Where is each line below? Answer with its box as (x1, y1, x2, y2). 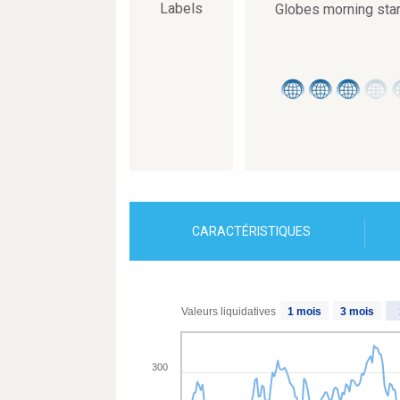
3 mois (340, 304, 374, 318)
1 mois (287, 304, 321, 318)
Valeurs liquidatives (181, 304, 276, 318)
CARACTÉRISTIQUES (192, 224, 312, 239)
